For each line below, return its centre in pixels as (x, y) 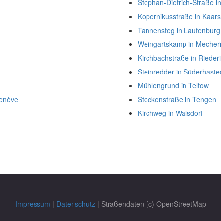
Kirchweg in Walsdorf (170, 113)
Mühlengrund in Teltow (173, 86)
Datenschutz (75, 204)
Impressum (33, 204)
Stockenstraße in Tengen (177, 99)
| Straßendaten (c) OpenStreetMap (150, 204)
